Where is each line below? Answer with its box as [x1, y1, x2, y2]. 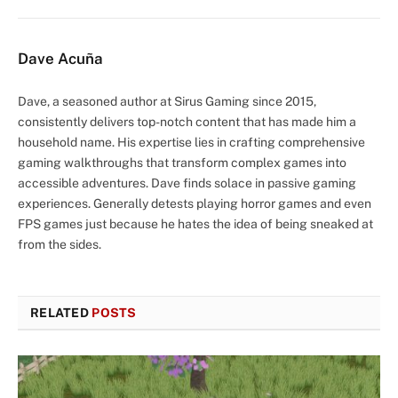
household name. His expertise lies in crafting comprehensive [18, 134, 365, 149]
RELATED [30, 305, 92, 320]
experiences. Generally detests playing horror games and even [18, 195, 371, 211]
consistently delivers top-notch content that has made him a [18, 114, 356, 129]
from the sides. [18, 236, 101, 251]
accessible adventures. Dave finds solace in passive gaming [18, 175, 356, 190]
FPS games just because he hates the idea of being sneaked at [18, 216, 373, 231]
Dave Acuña [18, 49, 103, 68]
